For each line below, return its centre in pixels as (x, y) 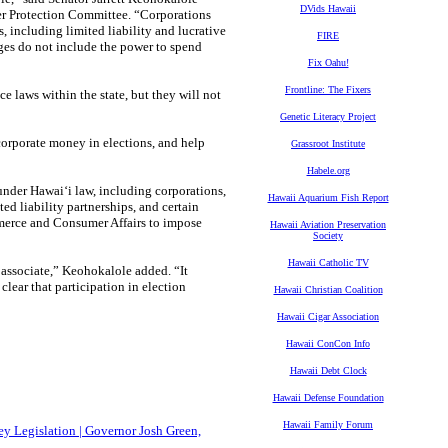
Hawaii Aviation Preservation (328, 224)
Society (328, 235)
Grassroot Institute (328, 143)
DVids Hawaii (328, 8)
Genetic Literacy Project (328, 116)
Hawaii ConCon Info (328, 343)
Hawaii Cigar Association (328, 316)
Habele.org (328, 170)
